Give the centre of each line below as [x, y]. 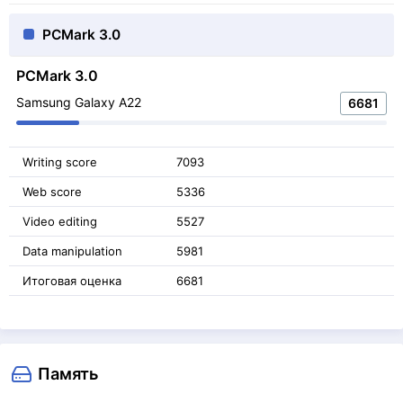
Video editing [60, 221]
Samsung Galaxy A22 [79, 102]
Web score [52, 191]
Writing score [60, 161]
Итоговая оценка [72, 280]
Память [68, 373]
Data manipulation [72, 251]
